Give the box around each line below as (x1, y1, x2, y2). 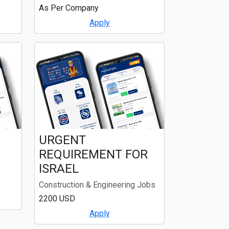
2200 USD (39, 193, 75, 203)
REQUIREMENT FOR (39, 147, 148, 162)
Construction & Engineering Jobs (39, 179, 155, 190)
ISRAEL (39, 161, 79, 176)
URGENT (39, 132, 86, 147)
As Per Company (39, 3, 99, 13)
